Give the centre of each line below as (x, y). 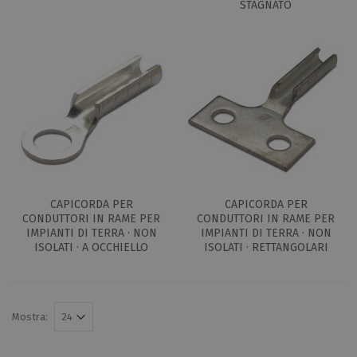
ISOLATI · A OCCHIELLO (91, 247)
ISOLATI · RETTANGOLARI (266, 247)
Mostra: (30, 316)
